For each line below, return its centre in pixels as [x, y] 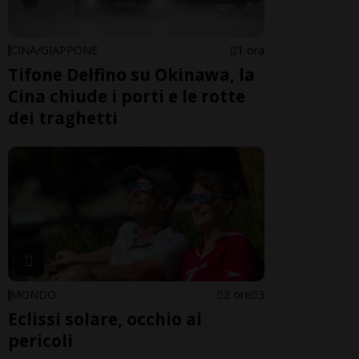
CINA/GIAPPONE [54, 50]
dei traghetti [63, 117]
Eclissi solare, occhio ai [105, 319]
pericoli [40, 341]
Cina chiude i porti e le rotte [127, 96]
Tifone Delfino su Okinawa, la [131, 74]
